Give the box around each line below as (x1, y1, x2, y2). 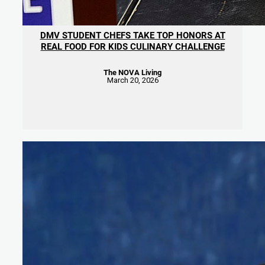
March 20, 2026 (106, 75, 159, 85)
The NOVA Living (104, 66, 161, 77)
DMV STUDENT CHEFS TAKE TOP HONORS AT (40, 28, 225, 41)
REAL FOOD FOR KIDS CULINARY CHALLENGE (40, 40, 225, 52)
